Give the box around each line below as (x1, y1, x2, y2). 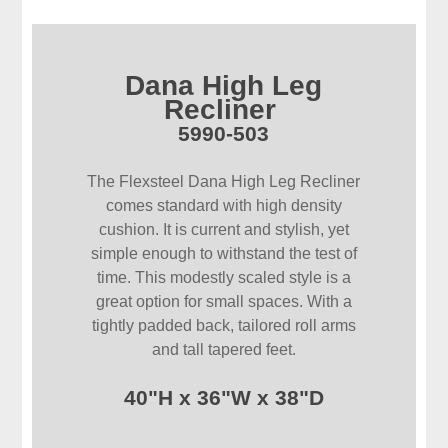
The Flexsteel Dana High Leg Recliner (87, 173, 361, 191)
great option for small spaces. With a (95, 293, 352, 311)
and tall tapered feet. (151, 341, 296, 359)
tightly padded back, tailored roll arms (91, 317, 356, 335)
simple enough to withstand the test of (90, 245, 357, 263)
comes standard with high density (105, 197, 342, 215)
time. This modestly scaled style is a (96, 269, 351, 287)
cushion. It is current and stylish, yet (98, 221, 349, 239)
